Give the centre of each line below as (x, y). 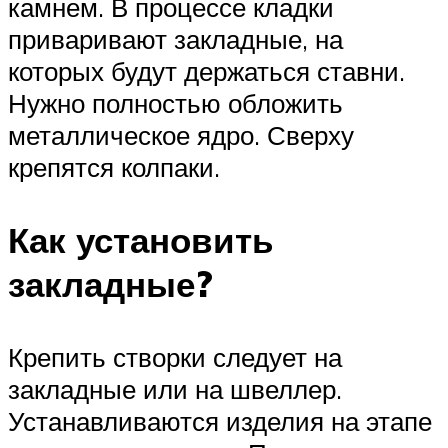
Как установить (141, 239)
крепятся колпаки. (114, 166)
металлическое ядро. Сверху (181, 134)
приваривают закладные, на (175, 38)
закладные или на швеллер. (175, 389)
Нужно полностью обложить (175, 102)
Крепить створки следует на (175, 357)
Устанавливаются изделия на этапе (220, 421)
